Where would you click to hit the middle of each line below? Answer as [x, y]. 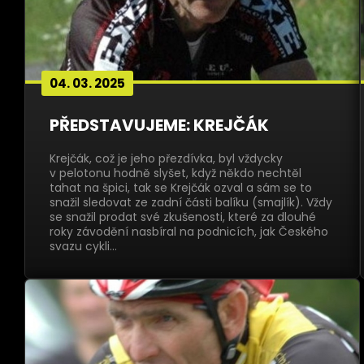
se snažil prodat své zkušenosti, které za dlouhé [183, 217]
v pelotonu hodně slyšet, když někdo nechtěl [175, 173]
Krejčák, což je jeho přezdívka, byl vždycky [166, 158]
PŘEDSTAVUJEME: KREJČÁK [159, 125]
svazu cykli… [83, 246]
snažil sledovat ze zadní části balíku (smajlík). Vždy [191, 202]
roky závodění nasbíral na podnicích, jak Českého [189, 232]
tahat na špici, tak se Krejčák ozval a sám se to [181, 188]
